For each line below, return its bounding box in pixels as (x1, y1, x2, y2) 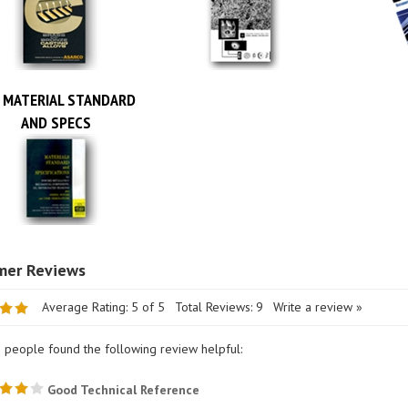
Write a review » (272, 279, 362, 295)
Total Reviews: (174, 279, 256, 295)
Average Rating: (41, 279, 127, 295)
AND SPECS (20, 92, 91, 113)
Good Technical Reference (43, 362, 199, 378)
